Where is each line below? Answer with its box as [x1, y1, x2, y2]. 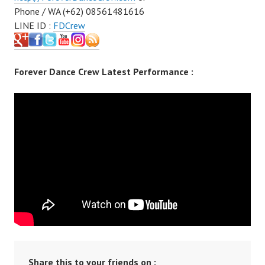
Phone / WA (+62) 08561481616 [14, 5, 144, 18]
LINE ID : [14, 20, 53, 32]
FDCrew [53, 20, 85, 32]
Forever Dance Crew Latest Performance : [14, 66, 193, 78]
